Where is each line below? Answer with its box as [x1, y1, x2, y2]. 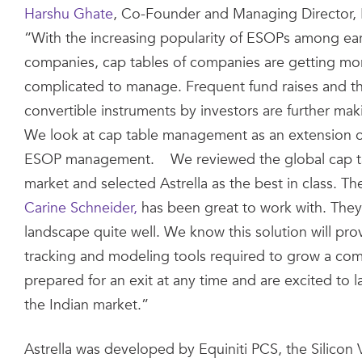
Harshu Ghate [24, 4, 113, 24]
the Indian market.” [24, 295, 149, 315]
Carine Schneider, [24, 198, 137, 218]
